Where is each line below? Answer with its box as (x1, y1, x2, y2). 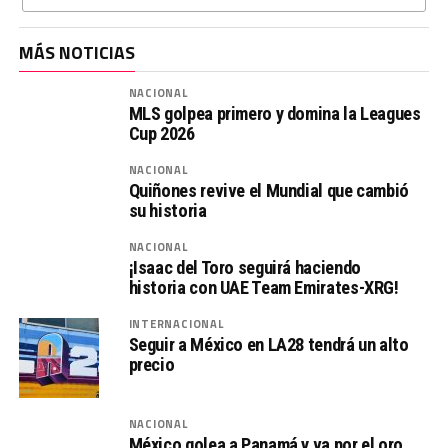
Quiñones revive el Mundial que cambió (128, 179, 409, 201)
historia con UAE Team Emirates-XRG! (128, 276, 399, 298)
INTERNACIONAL (128, 314, 224, 332)
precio (128, 353, 175, 375)
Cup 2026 (128, 122, 195, 144)
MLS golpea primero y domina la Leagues (128, 102, 421, 124)
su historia (128, 199, 207, 221)
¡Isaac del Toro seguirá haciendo (128, 256, 361, 278)
